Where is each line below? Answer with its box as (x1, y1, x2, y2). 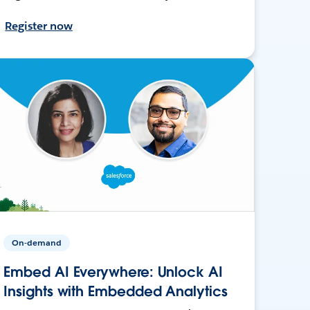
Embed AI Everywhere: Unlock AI (3, 262, 223, 281)
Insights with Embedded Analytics (3, 282, 228, 300)
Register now (5, 18, 73, 33)
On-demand (12, 236, 62, 248)
